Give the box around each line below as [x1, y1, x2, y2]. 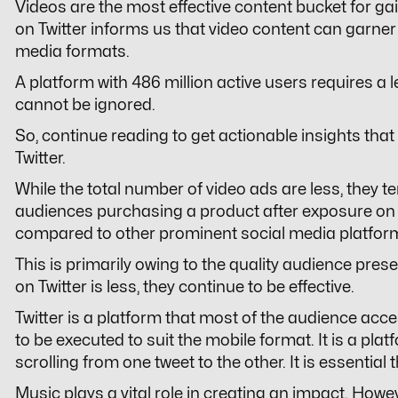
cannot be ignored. [15, 97, 159, 113]
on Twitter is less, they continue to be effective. [15, 279, 358, 295]
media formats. [15, 44, 133, 60]
